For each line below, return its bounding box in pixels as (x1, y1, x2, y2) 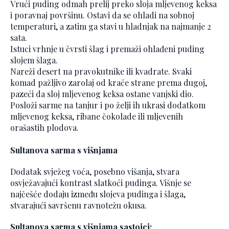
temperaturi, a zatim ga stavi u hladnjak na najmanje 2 (10, 21, 211, 32)
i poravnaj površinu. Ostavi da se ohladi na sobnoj (10, 10, 194, 21)
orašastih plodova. (10, 122, 79, 133)
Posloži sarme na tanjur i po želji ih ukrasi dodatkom (10, 100, 205, 111)
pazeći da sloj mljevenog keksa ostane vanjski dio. (10, 88, 194, 100)
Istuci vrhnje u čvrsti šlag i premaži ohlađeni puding (10, 43, 204, 55)
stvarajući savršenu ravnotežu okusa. (10, 200, 147, 211)
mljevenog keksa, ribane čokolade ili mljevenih (10, 111, 183, 122)
